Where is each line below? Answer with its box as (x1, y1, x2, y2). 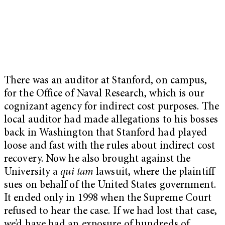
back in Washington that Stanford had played (4, 128, 207, 139)
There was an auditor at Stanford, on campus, (4, 75, 207, 86)
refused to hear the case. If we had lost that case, (4, 206, 217, 217)
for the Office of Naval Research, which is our (4, 88, 204, 99)
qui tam (60, 167, 94, 178)
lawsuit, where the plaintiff (93, 167, 214, 178)
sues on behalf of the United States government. (4, 180, 216, 191)
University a (4, 167, 61, 178)
